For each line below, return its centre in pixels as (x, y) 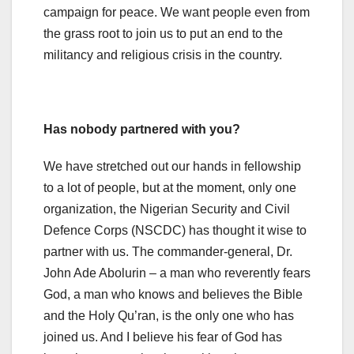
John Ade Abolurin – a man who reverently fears (177, 273)
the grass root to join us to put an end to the (163, 33)
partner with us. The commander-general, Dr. (168, 251)
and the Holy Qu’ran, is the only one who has (169, 315)
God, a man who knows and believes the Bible (173, 294)
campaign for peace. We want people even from (177, 12)
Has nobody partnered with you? (142, 129)
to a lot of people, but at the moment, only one (170, 187)
